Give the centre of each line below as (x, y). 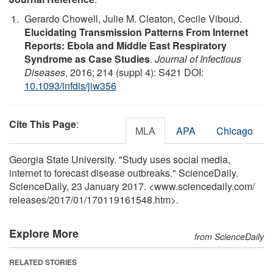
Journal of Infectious (198, 58)
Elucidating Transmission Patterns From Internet (136, 32)
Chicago (235, 130)
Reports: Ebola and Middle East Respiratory (126, 45)
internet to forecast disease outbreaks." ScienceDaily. (124, 172)
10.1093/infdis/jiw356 (70, 85)
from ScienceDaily (229, 236)
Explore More (44, 233)
